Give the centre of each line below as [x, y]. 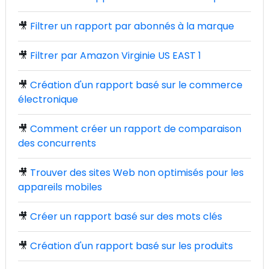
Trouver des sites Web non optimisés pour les [137, 173]
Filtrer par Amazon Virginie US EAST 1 [116, 56]
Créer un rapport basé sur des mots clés [126, 216]
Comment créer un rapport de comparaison [136, 129]
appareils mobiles [60, 187]
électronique [48, 99]
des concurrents [57, 143]
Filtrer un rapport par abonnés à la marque [132, 26]
